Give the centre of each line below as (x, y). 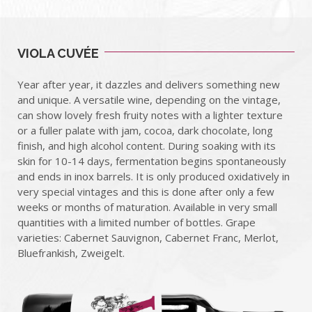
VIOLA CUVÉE (58, 54)
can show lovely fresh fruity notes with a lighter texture (150, 115)
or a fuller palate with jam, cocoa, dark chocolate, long (145, 131)
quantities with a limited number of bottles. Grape (136, 223)
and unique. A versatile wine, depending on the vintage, (149, 100)
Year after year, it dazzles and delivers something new (149, 85)
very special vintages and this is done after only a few (146, 192)
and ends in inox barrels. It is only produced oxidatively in (154, 177)
